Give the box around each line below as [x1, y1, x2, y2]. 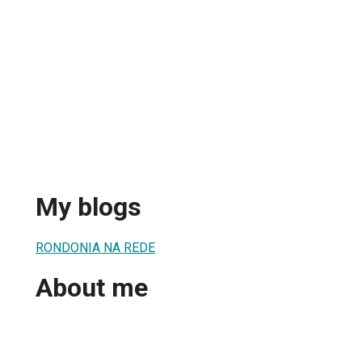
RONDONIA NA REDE [36, 239, 155, 255]
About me [36, 272, 148, 304]
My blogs [36, 192, 141, 223]
